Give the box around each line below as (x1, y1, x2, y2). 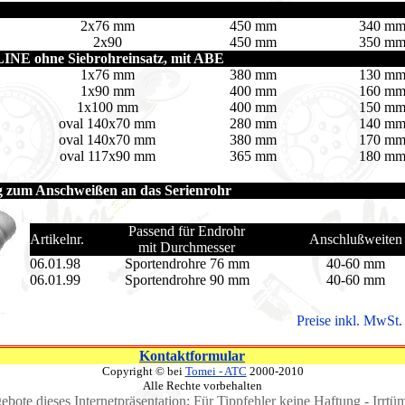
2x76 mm (80, 18, 135, 33)
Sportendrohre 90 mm (124, 272, 250, 287)
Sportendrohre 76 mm (124, 256, 250, 271)
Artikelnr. (30, 231, 84, 247)
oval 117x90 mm (59, 148, 155, 164)
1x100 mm (76, 99, 138, 115)
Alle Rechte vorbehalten (143, 379, 262, 392)
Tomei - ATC (184, 364, 247, 378)
